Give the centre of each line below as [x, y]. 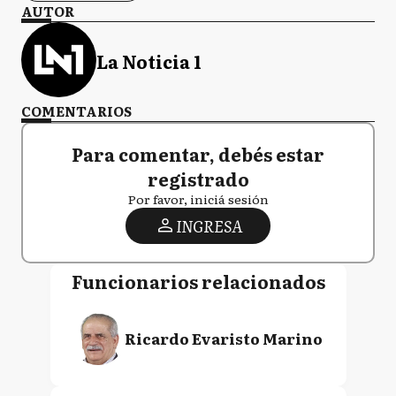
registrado [198, 178]
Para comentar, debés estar [198, 153]
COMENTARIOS [76, 110]
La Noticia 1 [149, 61]
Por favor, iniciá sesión [198, 198]
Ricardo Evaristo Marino [223, 338]
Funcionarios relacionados [198, 281]
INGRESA [209, 225]
